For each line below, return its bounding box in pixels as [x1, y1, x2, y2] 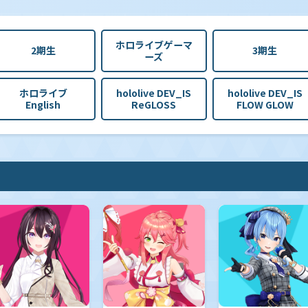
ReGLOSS [131, 97, 177, 111]
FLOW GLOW [236, 97, 294, 111]
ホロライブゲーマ [115, 37, 192, 52]
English [25, 97, 61, 111]
